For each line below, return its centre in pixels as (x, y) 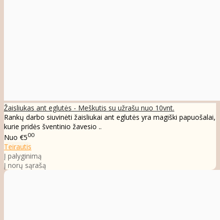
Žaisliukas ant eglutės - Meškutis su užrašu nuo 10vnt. (89, 108)
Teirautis (18, 147)
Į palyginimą (23, 156)
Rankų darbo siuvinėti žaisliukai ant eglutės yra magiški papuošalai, (110, 117)
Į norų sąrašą (25, 165)
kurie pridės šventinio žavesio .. (53, 127)
